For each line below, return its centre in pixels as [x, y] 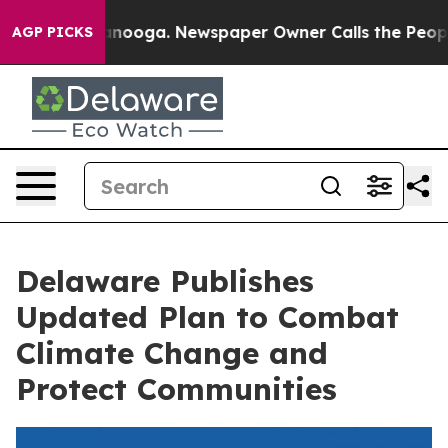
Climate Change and [172, 353]
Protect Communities [176, 389]
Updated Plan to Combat [207, 317]
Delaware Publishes [165, 281]
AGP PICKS [52, 32]
